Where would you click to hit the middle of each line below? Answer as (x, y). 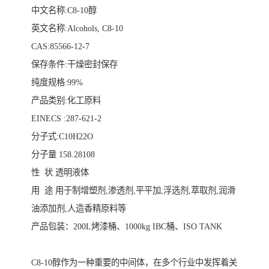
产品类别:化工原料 (66, 101)
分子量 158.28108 (63, 155)
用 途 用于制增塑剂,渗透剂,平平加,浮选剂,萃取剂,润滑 (133, 191)
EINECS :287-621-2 (66, 119)
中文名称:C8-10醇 (64, 11)
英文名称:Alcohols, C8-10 (77, 29)
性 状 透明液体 (60, 173)
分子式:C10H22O (62, 137)
